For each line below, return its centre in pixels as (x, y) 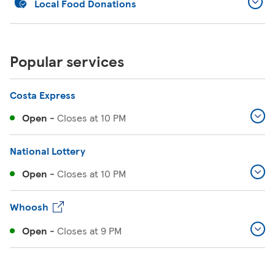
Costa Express (43, 95)
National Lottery (48, 151)
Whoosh (29, 207)
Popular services (67, 61)
